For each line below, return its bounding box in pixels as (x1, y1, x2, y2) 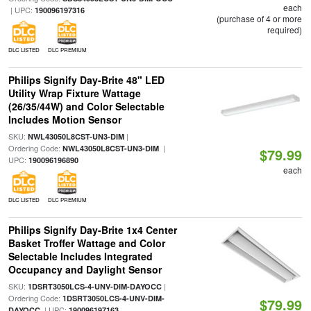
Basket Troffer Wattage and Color (8, 236, 165, 251)
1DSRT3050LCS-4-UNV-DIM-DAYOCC (27, 281, 162, 292)
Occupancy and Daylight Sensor (8, 262, 162, 277)
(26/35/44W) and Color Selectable (8, 99, 165, 114)
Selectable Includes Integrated (8, 249, 153, 264)
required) (267, 24, 303, 35)
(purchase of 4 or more (217, 12, 303, 24)
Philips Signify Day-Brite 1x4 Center (8, 223, 177, 237)
